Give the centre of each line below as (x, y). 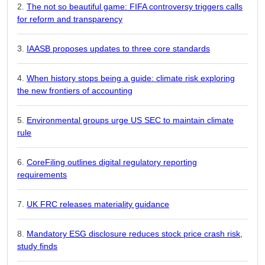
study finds (37, 246)
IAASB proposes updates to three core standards (118, 48)
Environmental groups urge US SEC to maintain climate (130, 120)
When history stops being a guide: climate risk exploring (131, 78)
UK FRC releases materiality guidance (98, 204)
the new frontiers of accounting (75, 90)
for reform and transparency (70, 19)
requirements (42, 174)
